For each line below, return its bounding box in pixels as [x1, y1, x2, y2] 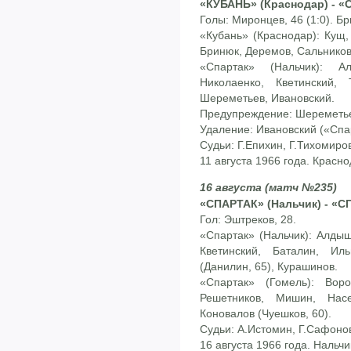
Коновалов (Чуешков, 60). [200, 307, 331, 320]
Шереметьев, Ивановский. [200, 91, 335, 104]
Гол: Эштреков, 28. [200, 213, 296, 226]
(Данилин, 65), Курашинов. [200, 260, 338, 273]
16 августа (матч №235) [200, 181, 337, 194]
